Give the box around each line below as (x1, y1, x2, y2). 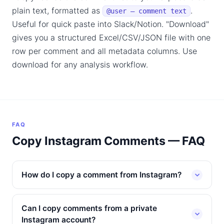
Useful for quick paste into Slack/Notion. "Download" (12, 19, 209, 29)
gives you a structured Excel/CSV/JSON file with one (12, 32, 210, 42)
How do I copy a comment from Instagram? (21, 170, 181, 179)
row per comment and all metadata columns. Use (12, 46, 197, 56)
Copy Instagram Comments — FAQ (12, 134, 205, 148)
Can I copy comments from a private (21, 203, 157, 213)
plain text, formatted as (12, 5, 102, 15)
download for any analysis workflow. (12, 59, 148, 69)
